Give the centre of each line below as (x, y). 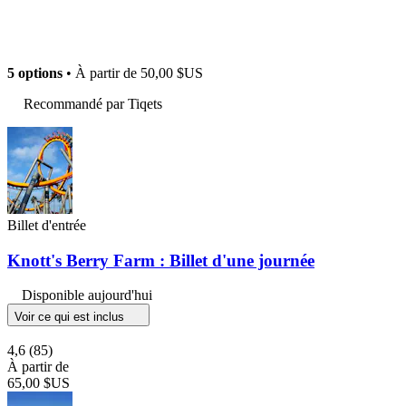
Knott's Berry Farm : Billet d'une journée (161, 260)
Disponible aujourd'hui (87, 295)
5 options (35, 72)
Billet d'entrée (47, 225)
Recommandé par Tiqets (93, 103)
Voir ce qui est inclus (71, 317)
